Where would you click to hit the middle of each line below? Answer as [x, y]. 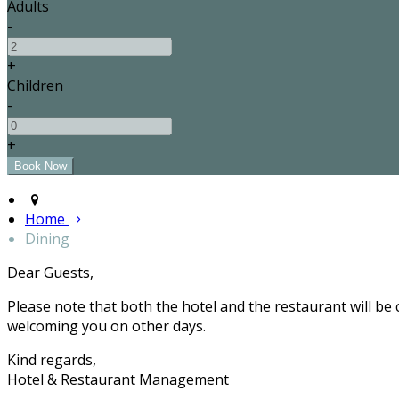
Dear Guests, [50, 273]
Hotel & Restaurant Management [118, 380]
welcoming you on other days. [106, 326]
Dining [47, 239]
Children [35, 86]
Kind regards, [52, 360]
